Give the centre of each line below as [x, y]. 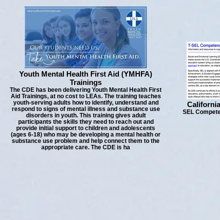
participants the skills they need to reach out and [86, 122]
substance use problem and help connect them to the [86, 141]
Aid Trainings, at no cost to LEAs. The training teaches [86, 96]
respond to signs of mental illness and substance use [86, 109]
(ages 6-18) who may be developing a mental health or [86, 134]
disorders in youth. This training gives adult [86, 115]
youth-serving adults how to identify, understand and [86, 102]
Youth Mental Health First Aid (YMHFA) [86, 74]
